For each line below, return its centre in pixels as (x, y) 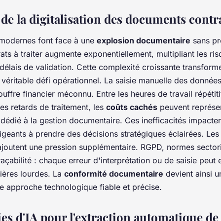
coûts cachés (132, 107)
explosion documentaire (144, 41)
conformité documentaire (114, 174)
